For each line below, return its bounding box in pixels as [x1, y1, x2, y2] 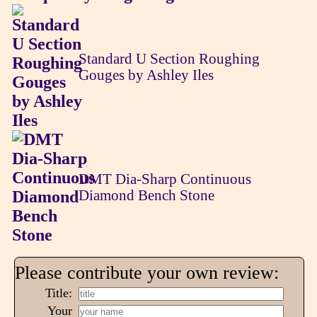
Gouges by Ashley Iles [78, 67, 214, 83]
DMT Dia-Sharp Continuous [78, 171, 251, 187]
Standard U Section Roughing [78, 50, 260, 67]
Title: [45, 286, 73, 301]
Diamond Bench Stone [78, 187, 214, 203]
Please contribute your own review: [14, 261, 279, 283]
